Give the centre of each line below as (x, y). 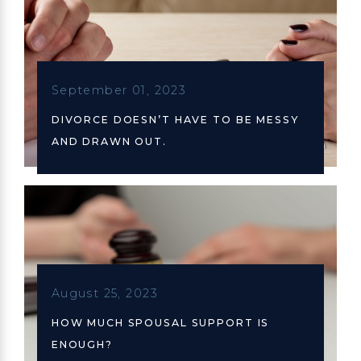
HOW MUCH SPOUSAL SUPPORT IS (160, 322)
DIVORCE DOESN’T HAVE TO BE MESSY (175, 119)
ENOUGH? (82, 344)
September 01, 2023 (119, 91)
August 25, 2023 (104, 294)
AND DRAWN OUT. (109, 141)
